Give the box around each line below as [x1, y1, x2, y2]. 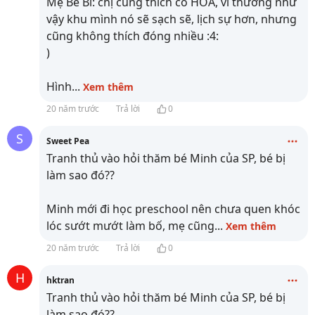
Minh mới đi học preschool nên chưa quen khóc [46, 201, 300, 217]
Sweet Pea [46, 135, 89, 147]
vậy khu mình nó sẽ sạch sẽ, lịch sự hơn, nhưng [46, 11, 297, 27]
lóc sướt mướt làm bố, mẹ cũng [46, 218, 214, 233]
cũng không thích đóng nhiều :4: [46, 28, 219, 44]
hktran [46, 274, 75, 286]
